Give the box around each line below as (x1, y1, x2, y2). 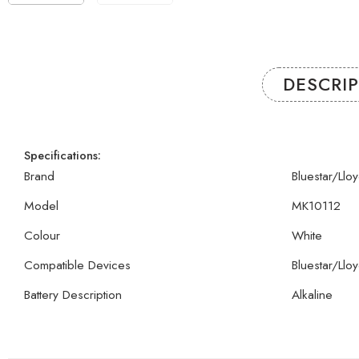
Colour (24, 225, 60, 244)
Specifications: (24, 146, 101, 163)
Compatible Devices (24, 255, 131, 274)
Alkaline (292, 284, 333, 304)
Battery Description (24, 284, 122, 304)
